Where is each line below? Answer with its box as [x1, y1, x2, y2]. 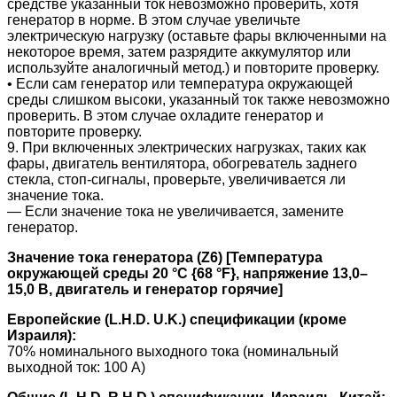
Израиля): [7, 327, 76, 343]
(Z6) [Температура [197, 249, 323, 265]
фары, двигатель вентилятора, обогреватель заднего [7, 155, 357, 171]
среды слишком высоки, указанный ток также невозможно [7, 91, 390, 107]
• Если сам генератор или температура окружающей [7, 75, 353, 91]
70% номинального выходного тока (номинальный [7, 343, 339, 359]
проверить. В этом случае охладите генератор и [7, 107, 323, 123]
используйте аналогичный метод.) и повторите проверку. [7, 59, 379, 75]
